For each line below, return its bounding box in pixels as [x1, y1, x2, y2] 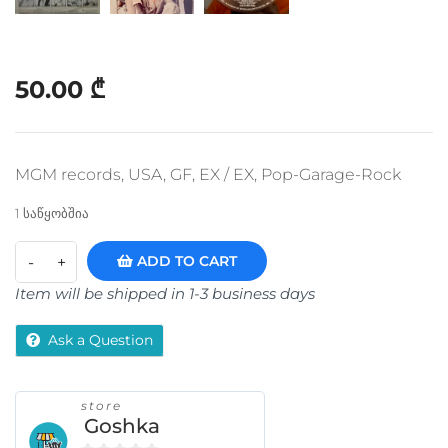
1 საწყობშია [15, 206, 89, 221]
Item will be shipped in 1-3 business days [15, 284, 315, 303]
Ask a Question [48, 331, 153, 349]
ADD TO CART [133, 252, 237, 270]
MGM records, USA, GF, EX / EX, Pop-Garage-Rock [15, 165, 401, 184]
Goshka [84, 414, 160, 438]
